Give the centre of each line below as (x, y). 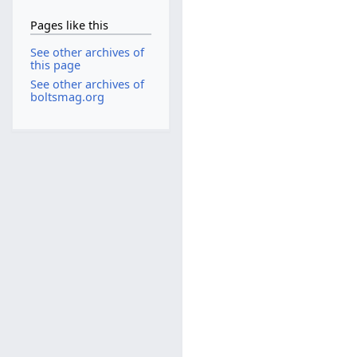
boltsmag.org (67, 96)
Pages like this (69, 25)
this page (55, 65)
